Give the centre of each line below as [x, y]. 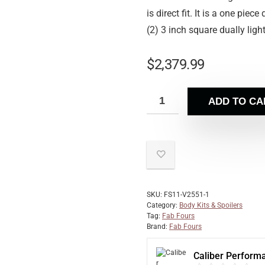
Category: [163, 205]
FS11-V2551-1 [187, 195]
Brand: [158, 227]
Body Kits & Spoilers [211, 205]
